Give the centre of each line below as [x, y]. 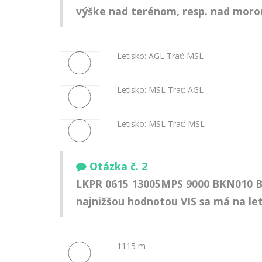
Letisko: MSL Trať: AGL [160, 89]
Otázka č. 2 [118, 166]
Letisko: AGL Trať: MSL [160, 56]
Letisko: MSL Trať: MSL [161, 123]
